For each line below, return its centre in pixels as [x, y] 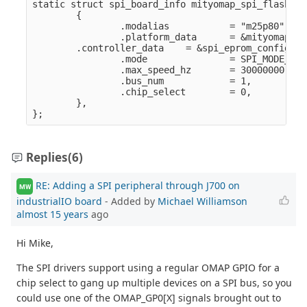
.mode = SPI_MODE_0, [167, 59]
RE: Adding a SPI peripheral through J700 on [138, 185]
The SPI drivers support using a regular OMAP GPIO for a [148, 268]
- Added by [130, 201]
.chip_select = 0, [142, 92]
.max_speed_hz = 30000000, [161, 70]
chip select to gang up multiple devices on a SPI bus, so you [154, 283]
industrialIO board [59, 201]
